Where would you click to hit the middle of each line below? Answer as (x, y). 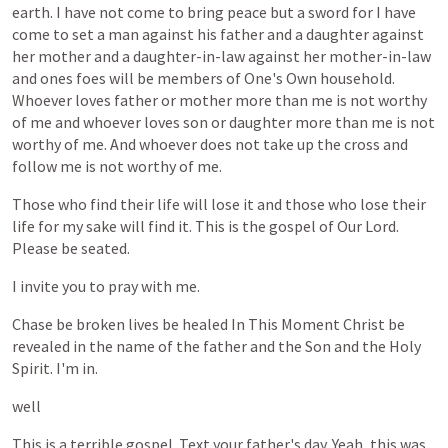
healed (205, 324)
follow (34, 166)
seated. (105, 248)
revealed (41, 346)
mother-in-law (380, 56)
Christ (364, 324)
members (190, 78)
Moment (310, 324)
